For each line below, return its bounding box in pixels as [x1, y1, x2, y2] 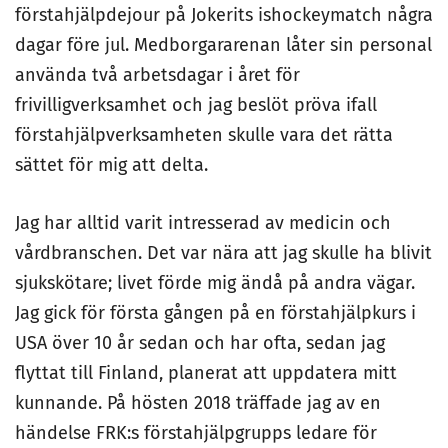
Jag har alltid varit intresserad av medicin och [15, 212, 391, 234]
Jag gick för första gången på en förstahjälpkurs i [15, 302, 416, 324]
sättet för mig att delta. [15, 154, 208, 176]
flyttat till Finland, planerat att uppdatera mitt [15, 362, 397, 384]
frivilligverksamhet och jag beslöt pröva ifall [15, 94, 377, 116]
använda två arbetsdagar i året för [15, 64, 300, 86]
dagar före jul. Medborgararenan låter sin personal [15, 34, 432, 56]
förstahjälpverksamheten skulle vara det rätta [15, 124, 393, 146]
